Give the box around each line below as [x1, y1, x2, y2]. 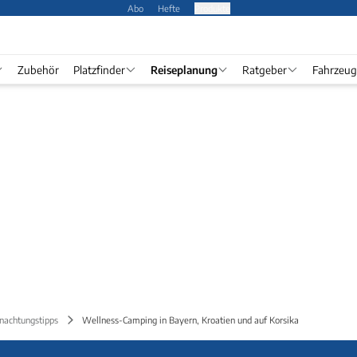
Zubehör [18, 62, 59, 76]
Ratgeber [242, 62, 287, 76]
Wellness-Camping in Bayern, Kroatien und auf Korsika [82, 314, 299, 325]
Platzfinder [73, 62, 125, 76]
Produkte [194, 2, 230, 14]
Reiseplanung [150, 62, 218, 76]
